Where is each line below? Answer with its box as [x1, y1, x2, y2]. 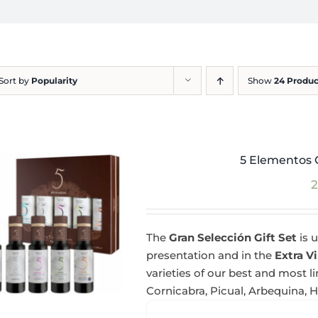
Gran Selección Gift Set [169, 231, 297, 244]
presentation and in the [146, 248, 275, 262]
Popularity [31, 75, 77, 86]
